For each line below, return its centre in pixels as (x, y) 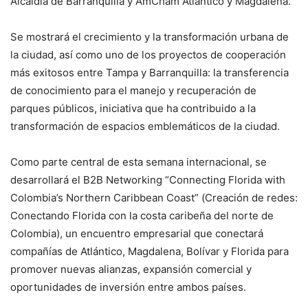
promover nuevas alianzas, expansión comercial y (131, 269)
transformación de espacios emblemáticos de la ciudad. (145, 126)
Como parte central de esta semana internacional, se (139, 162)
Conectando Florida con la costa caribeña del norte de (142, 215)
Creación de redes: (251, 197)
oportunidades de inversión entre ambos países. (128, 287)
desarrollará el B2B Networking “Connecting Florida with (148, 179)
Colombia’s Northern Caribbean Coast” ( (108, 197)
